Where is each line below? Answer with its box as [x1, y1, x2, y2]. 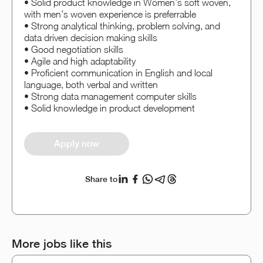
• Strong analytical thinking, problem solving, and [24, 21, 220, 32]
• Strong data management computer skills [24, 91, 197, 102]
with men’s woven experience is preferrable [24, 9, 196, 20]
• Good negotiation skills [24, 44, 123, 55]
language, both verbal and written [24, 79, 158, 90]
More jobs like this [12, 237, 112, 251]
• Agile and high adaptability [24, 56, 136, 67]
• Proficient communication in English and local [24, 68, 213, 79]
